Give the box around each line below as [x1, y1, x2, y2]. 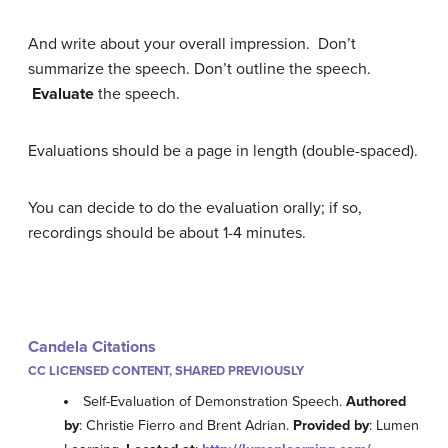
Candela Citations [28, 337, 156, 357]
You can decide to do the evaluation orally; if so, [28, 198, 362, 218]
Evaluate [28, 84, 98, 104]
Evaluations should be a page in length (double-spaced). [28, 141, 418, 161]
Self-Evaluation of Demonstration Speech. [83, 393, 347, 411]
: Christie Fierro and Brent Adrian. [79, 417, 293, 435]
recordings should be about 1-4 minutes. [28, 223, 306, 243]
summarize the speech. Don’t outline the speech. [28, 59, 371, 79]
